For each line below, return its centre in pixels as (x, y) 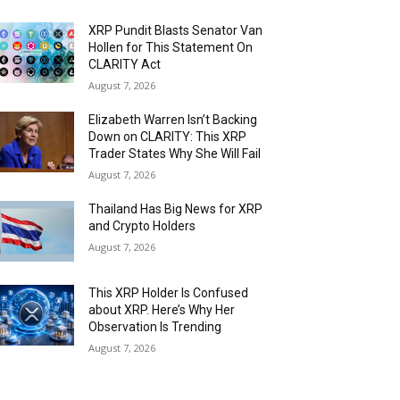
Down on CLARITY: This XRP (168, 136)
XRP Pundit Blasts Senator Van (176, 30)
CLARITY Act (125, 64)
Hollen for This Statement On (171, 47)
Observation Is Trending (155, 326)
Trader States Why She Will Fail (175, 153)
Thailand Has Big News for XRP (176, 208)
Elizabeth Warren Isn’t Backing (173, 119)
